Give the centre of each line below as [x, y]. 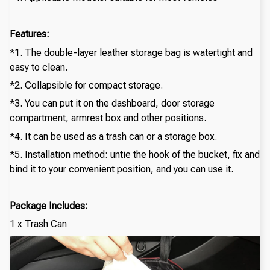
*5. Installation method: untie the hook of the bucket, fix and [135, 155]
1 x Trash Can [38, 224]
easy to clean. [39, 67]
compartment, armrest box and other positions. [108, 118]
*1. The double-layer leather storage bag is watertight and [131, 52]
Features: [30, 34]
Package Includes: [49, 206]
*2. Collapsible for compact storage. [86, 86]
